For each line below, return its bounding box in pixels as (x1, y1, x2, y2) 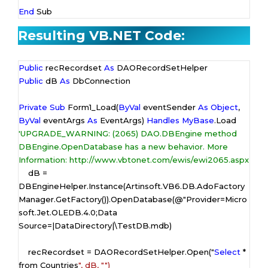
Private (19, 102, 47, 112)
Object (211, 102, 238, 112)
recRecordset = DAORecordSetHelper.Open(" (28, 246, 214, 257)
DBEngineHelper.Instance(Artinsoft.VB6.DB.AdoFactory (19, 181, 245, 191)
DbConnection (70, 75, 130, 86)
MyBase (182, 115, 214, 125)
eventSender (141, 102, 198, 112)
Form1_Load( (65, 102, 118, 112)
